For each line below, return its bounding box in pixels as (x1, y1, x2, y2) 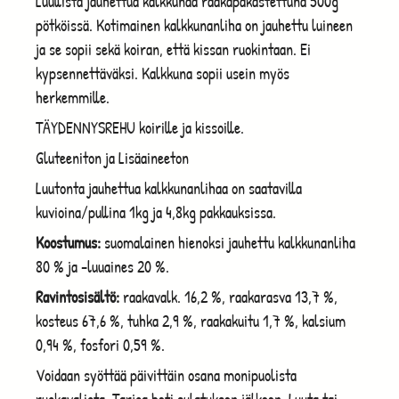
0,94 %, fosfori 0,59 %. (36, 333, 165, 356)
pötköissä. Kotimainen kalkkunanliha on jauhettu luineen (36, 13, 353, 37)
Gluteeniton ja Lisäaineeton (36, 146, 189, 169)
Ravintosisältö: (36, 285, 119, 308)
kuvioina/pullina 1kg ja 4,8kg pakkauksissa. (36, 200, 276, 224)
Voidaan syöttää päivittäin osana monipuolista (36, 363, 297, 387)
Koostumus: (36, 231, 101, 254)
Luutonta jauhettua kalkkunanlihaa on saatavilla (36, 176, 302, 199)
